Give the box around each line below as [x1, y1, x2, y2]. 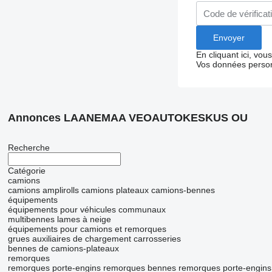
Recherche [7, 143, 50, 152]
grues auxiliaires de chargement [7, 234, 131, 243]
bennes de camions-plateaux [7, 243, 119, 253]
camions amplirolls [7, 185, 79, 195]
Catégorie [7, 166, 46, 175]
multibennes [7, 214, 55, 224]
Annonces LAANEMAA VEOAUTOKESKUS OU [7, 112, 248, 124]
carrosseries [133, 234, 181, 243]
